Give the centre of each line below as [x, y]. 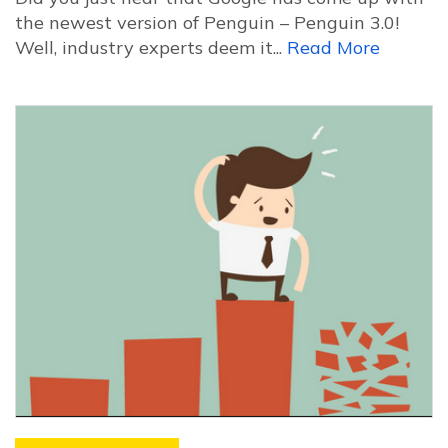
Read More [333, 47]
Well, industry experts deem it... [151, 47]
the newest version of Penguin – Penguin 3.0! [207, 22]
